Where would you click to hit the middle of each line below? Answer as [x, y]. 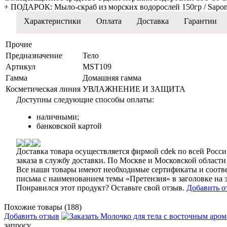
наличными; [58, 117]
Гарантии [200, 21]
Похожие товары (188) [43, 207]
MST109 [97, 66]
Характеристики [52, 21]
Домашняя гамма [112, 78]
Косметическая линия [43, 89]
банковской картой [69, 126]
